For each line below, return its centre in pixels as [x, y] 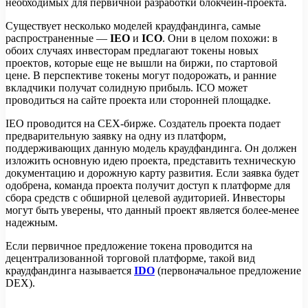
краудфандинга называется [68, 271]
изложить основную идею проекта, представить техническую [151, 161]
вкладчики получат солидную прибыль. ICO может [126, 88]
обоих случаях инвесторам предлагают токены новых [132, 51]
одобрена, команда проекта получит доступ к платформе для [148, 186]
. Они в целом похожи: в [220, 38]
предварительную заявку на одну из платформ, [116, 136]
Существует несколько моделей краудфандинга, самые [133, 26]
